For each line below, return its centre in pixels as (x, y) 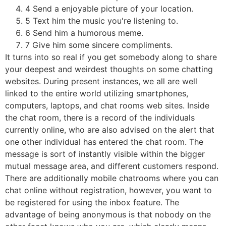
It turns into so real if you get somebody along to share (111, 57)
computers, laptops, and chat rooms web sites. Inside (107, 105)
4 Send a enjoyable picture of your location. (109, 8)
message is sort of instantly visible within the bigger (105, 154)
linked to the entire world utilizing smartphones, (97, 93)
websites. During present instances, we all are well (101, 81)
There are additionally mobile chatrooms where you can (112, 178)
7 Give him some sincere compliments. (99, 45)
